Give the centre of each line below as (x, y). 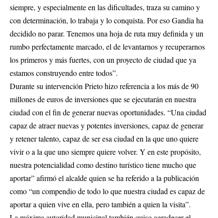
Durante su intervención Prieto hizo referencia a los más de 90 (104, 86)
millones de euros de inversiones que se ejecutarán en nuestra (103, 99)
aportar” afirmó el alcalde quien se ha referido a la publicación (104, 178)
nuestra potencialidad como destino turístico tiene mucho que (103, 165)
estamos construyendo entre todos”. (64, 73)
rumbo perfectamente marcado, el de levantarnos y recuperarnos (107, 47)
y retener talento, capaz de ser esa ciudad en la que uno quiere (104, 139)
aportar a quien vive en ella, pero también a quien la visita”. (100, 204)
